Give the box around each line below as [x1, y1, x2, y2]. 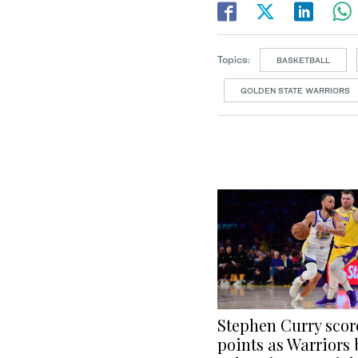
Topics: [217, 54, 250, 66]
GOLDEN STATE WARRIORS [241, 86, 350, 96]
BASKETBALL [276, 55, 330, 66]
